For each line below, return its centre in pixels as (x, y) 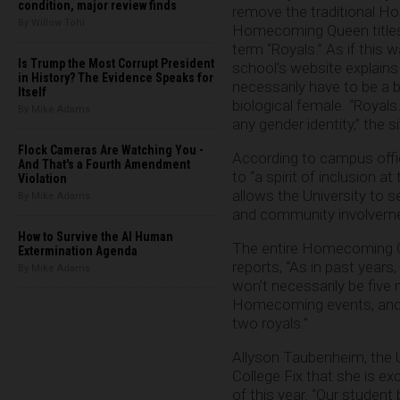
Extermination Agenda (78, 251)
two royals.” (270, 323)
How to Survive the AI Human (96, 237)
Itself (32, 92)
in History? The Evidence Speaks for (116, 78)
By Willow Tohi (51, 23)
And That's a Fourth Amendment (104, 164)
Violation (42, 179)
